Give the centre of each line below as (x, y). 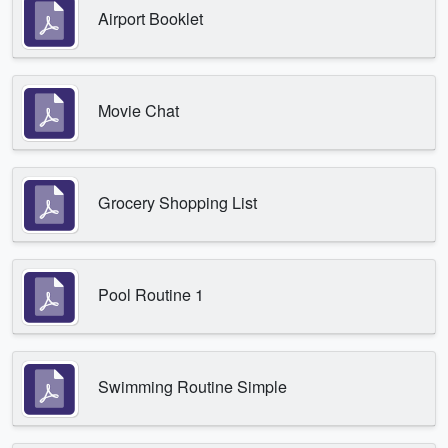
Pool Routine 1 (151, 294)
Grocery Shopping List (177, 202)
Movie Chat (138, 110)
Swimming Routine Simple (192, 386)
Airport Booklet (150, 18)
